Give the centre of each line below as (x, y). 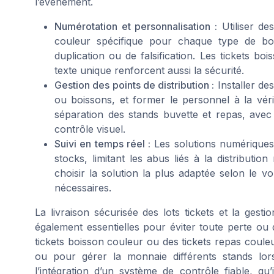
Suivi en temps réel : (103, 143)
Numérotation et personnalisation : (136, 26)
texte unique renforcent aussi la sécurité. (149, 70)
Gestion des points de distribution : (135, 85)
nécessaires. (83, 187)
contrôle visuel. (90, 129)
